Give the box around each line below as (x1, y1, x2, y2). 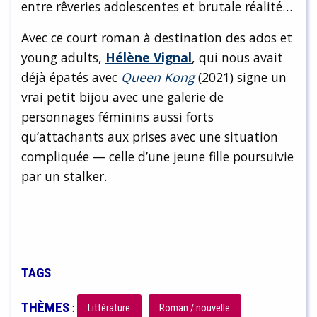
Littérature (88, 302, 131, 315)
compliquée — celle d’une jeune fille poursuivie (21, 148, 294, 166)
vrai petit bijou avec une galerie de (21, 88, 224, 106)
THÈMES (21, 299, 69, 316)
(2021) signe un (195, 69, 287, 86)
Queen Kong (121, 69, 195, 86)
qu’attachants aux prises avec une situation (21, 128, 278, 146)
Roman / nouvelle (159, 302, 231, 315)
